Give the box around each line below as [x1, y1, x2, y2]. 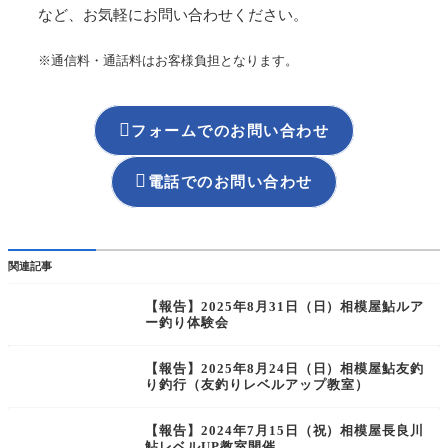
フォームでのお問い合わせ [131, 121, 330, 139]
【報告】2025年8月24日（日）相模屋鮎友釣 [145, 361, 425, 377]
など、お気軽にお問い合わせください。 [38, 7, 308, 24]
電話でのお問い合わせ [147, 172, 313, 190]
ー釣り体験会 [145, 315, 230, 331]
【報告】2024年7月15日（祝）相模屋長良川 [145, 423, 425, 439]
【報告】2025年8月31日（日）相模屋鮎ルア [145, 299, 425, 315]
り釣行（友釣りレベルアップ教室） [145, 377, 369, 393]
